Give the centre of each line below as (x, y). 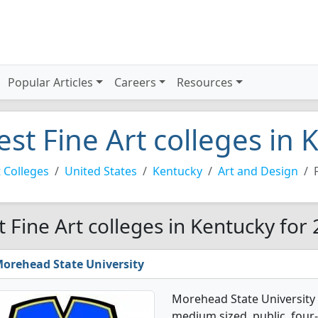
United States (101, 171)
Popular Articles (51, 82)
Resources (205, 82)
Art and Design (258, 171)
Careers (135, 82)
